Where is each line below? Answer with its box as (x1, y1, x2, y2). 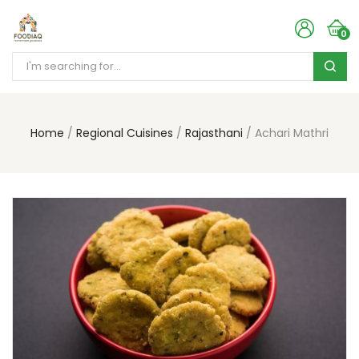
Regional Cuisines (76, 125, 173, 141)
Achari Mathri (255, 125, 329, 141)
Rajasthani (185, 125, 243, 141)
